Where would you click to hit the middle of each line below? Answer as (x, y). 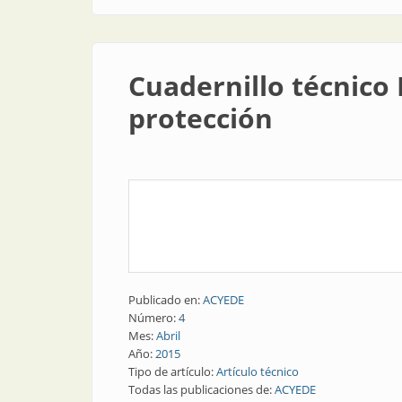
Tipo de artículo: (172, 371)
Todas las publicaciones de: (201, 389)
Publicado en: (166, 300)
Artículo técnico (258, 371)
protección (201, 118)
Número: (153, 318)
